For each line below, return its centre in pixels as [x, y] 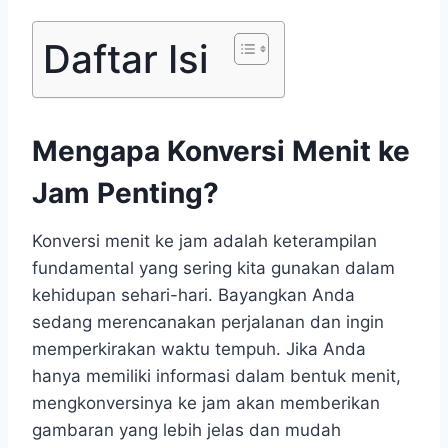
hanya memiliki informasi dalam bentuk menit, [216, 376]
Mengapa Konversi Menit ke [221, 151]
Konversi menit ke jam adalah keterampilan [204, 241]
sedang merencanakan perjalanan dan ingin [208, 322]
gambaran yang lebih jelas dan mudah [186, 430]
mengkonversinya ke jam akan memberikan [206, 403]
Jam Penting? [125, 193]
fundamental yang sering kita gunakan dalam [213, 268]
